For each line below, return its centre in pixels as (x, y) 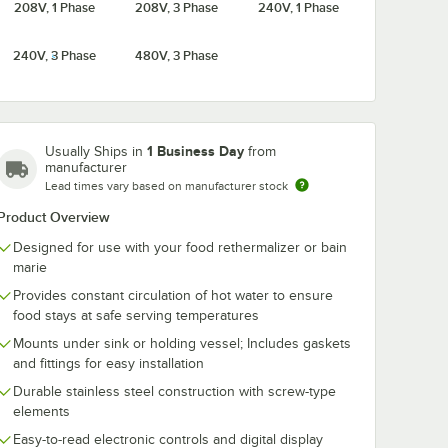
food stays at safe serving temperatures (136, 315)
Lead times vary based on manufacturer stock (166, 186)
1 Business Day (195, 151)
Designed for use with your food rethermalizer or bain (180, 247)
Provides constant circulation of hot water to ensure (173, 295)
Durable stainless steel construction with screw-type (174, 391)
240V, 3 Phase (54, 55)
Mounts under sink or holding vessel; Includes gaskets (182, 343)
